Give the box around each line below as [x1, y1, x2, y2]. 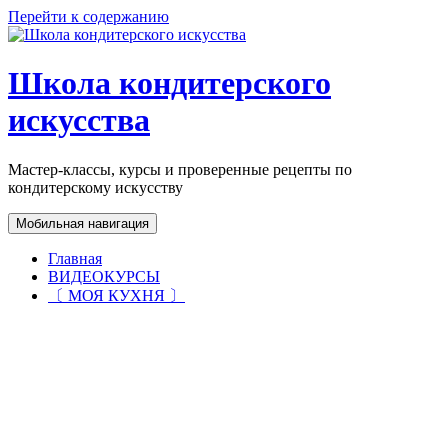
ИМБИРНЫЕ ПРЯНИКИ [8, 335, 409, 375]
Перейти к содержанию [8, 8, 169, 25]
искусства [8, 102, 150, 139]
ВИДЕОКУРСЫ [48, 267, 160, 285]
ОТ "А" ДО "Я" [8, 370, 262, 410]
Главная [48, 249, 102, 267]
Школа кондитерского [8, 65, 331, 102]
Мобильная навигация [16, 215, 149, 231]
